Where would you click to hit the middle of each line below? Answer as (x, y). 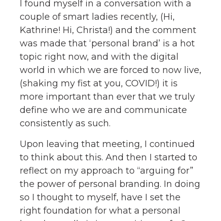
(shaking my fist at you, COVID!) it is (99, 84)
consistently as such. (65, 124)
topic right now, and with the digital (99, 57)
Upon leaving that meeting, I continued (107, 144)
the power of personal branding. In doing (110, 184)
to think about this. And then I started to (109, 157)
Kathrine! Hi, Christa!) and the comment (108, 30)
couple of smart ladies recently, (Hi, (97, 17)
